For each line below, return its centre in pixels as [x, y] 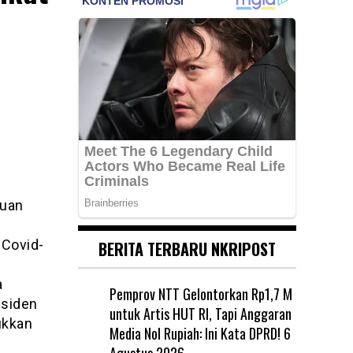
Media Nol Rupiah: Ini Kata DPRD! [195, 333]
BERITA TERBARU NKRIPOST [187, 249]
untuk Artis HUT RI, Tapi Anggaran [200, 313]
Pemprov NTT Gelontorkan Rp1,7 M [201, 294]
